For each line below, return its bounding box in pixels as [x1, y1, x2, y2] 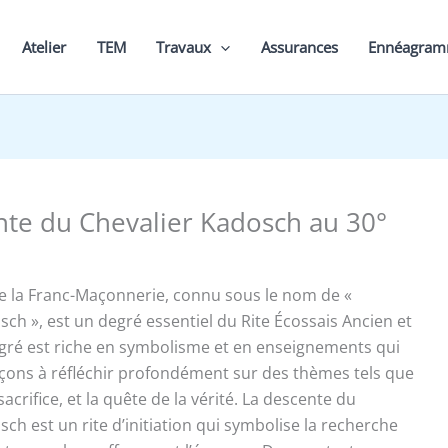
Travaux [156, 37, 212, 57]
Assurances [260, 37, 338, 57]
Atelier [22, 37, 67, 57]
